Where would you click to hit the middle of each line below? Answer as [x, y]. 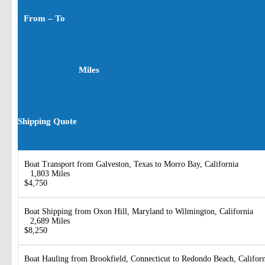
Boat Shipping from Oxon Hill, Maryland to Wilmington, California [139, 212]
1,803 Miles [50, 174]
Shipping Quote [47, 122]
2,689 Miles [50, 221]
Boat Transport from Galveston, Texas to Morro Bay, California [131, 164]
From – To [44, 19]
